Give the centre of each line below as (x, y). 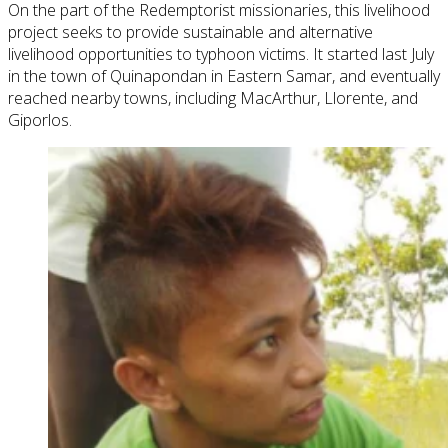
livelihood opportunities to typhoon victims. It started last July (221, 54)
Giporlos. (40, 120)
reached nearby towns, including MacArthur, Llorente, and (213, 98)
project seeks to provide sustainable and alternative (190, 32)
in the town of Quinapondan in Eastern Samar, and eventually (224, 76)
